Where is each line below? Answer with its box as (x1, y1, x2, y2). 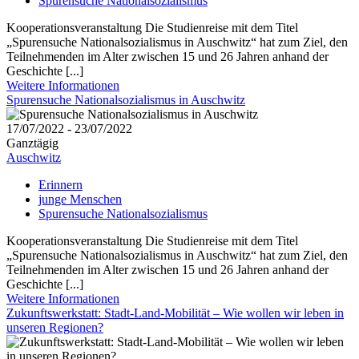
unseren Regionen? (6, 321, 103, 335)
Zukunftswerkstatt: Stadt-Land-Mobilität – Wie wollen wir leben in (6, 306, 344, 321)
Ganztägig (6, 136, 58, 151)
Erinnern (38, 178, 83, 192)
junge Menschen (38, 192, 122, 207)
